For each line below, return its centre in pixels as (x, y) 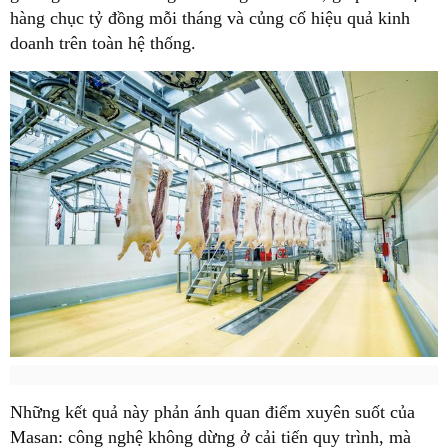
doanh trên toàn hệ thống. (103, 42)
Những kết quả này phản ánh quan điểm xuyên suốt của (212, 411)
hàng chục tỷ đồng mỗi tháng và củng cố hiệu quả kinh (210, 17)
